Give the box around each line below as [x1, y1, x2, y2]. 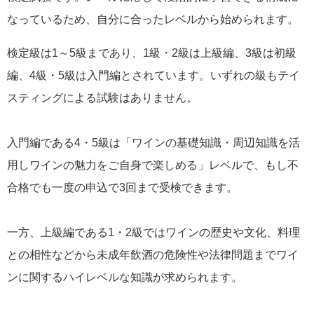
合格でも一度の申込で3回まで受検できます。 [7, 182, 238, 194]
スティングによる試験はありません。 [7, 92, 198, 104]
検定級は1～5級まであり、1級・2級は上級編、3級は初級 [7, 47, 296, 60]
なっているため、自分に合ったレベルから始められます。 [7, 13, 299, 26]
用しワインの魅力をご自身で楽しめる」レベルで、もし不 [7, 159, 299, 172]
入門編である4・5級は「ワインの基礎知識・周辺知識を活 [7, 137, 300, 149]
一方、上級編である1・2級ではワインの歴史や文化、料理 [7, 226, 300, 239]
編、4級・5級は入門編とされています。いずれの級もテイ [7, 69, 300, 82]
